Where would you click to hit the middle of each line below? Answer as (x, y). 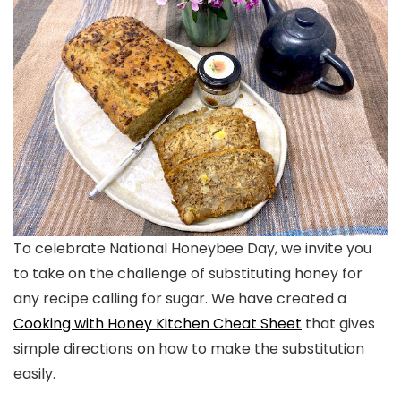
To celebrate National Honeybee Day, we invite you (192, 248)
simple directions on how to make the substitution (189, 348)
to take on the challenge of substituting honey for (188, 273)
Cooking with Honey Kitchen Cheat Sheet (158, 323)
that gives (338, 323)
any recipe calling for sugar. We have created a (180, 298)
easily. (34, 373)
